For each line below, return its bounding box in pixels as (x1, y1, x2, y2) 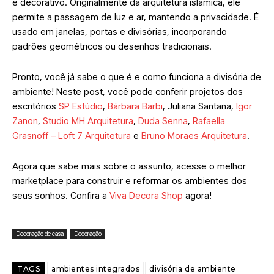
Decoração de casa (16, 230, 64, 238)
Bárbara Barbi (108, 100, 163, 113)
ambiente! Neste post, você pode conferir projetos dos (12, 86, 243, 98)
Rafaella (193, 115, 225, 127)
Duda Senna (138, 115, 188, 127)
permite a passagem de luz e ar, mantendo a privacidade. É (12, 11, 259, 23)
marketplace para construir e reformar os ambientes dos (12, 175, 247, 187)
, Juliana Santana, (163, 100, 236, 113)
